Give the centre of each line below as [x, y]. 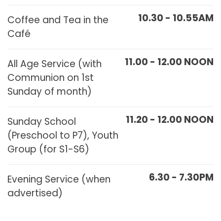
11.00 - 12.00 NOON [169, 62]
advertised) [35, 193]
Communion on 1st [51, 78]
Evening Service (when [59, 179]
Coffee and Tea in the [58, 20]
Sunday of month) [50, 92]
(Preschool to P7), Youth [63, 135]
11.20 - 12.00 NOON [170, 120]
